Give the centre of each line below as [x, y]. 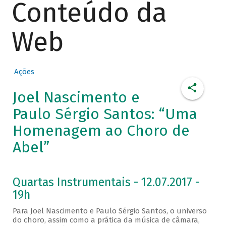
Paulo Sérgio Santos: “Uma [105, 114]
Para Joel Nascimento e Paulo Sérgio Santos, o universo [109, 211]
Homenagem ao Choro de [101, 131]
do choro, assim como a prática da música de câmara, [106, 220]
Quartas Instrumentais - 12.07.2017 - [106, 183]
